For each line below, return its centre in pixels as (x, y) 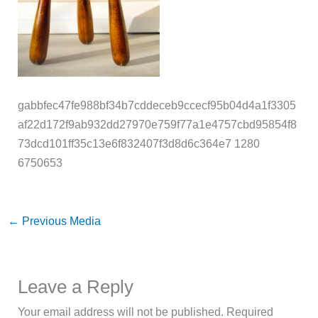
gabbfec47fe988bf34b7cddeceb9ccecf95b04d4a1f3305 (157, 105)
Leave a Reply (76, 287)
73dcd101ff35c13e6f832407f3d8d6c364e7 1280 (139, 143)
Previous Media (60, 220)
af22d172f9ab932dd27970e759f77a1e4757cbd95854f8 (158, 124)
